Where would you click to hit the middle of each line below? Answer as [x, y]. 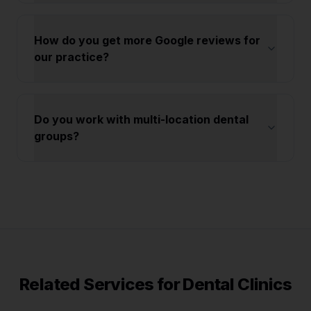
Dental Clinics [237, 284]
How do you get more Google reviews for [147, 40]
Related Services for [101, 284]
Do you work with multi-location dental [141, 119]
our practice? [72, 57]
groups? [57, 136]
